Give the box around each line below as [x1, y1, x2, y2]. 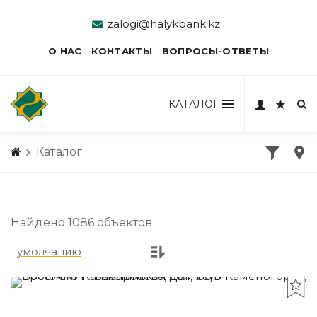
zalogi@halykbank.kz [107, 17, 220, 30]
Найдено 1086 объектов [11, 216, 152, 229]
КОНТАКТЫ [91, 45, 152, 57]
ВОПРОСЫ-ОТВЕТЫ [161, 45, 270, 57]
